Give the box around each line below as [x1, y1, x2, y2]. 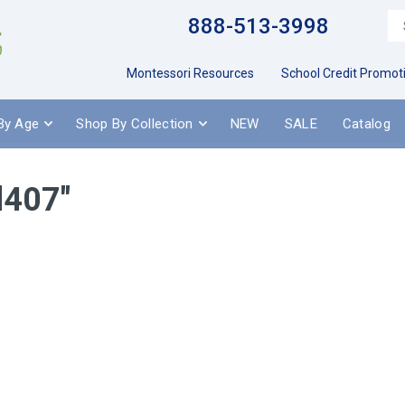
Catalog [342, 115, 391, 132]
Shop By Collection [76, 115, 193, 132]
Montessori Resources [127, 66, 254, 80]
